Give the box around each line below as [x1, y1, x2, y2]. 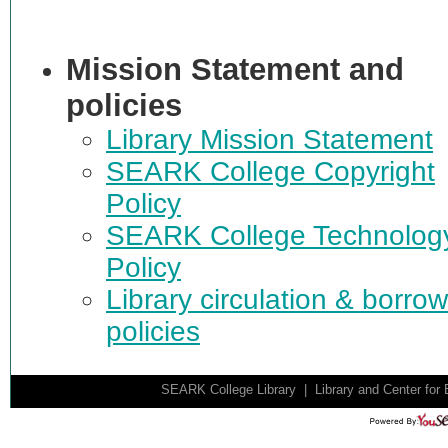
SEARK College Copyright [106, 156, 435, 188]
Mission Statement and [66, 52, 404, 88]
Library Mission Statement [106, 124, 433, 156]
